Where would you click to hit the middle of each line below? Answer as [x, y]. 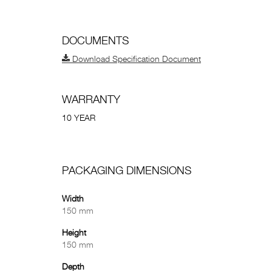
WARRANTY [91, 100]
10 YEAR [79, 118]
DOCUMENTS [95, 41]
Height [74, 233]
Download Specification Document [135, 59]
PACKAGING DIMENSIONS [127, 171]
